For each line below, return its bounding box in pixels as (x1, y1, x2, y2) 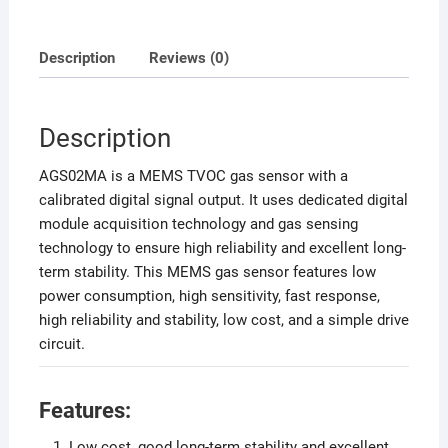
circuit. (38, 335, 85, 354)
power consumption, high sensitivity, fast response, (38, 287, 380, 306)
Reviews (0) (148, 49, 229, 68)
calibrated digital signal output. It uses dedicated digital (38, 191, 408, 210)
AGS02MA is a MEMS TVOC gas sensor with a (38, 167, 348, 186)
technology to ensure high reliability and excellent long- (38, 239, 406, 258)
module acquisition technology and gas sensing (38, 215, 358, 234)
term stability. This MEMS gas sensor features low (38, 263, 376, 282)
